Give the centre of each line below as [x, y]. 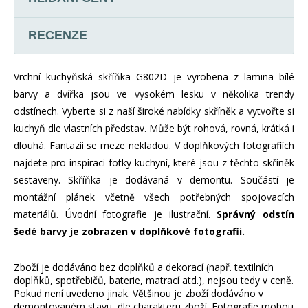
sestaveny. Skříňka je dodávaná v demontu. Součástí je [154, 179]
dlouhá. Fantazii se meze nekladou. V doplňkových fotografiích [154, 145]
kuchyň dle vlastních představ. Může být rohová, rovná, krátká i [154, 128]
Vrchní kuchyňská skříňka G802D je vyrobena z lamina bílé [154, 76]
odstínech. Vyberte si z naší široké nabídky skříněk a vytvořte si [154, 111]
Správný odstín [256, 214]
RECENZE [58, 35]
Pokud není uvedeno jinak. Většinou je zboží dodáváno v [139, 293]
